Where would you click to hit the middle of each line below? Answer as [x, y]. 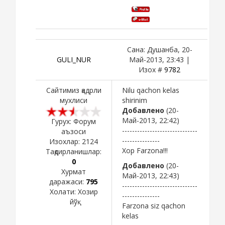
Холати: [64, 191]
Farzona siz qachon [154, 205]
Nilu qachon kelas [151, 90]
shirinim [135, 100]
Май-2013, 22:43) [151, 175]
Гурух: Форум [74, 121]
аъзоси [74, 131]
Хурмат [74, 171]
